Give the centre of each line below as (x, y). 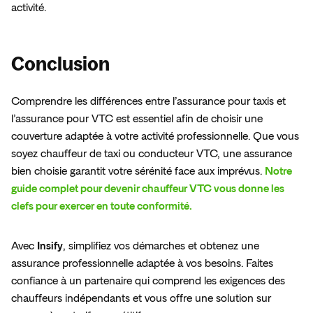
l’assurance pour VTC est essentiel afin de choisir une (137, 119)
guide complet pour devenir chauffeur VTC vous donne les (148, 189)
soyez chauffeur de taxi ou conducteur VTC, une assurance (152, 154)
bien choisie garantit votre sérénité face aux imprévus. (138, 172)
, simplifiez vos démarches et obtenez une (161, 246)
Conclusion (60, 64)
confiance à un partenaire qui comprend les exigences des (148, 281)
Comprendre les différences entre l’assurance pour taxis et (148, 102)
